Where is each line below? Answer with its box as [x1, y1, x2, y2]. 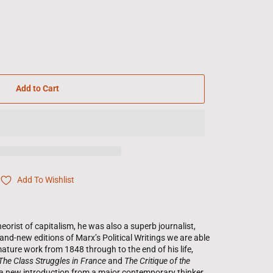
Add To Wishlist [17, 175, 74, 185]
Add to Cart [15, 83, 59, 94]
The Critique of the [124, 255, 190, 266]
